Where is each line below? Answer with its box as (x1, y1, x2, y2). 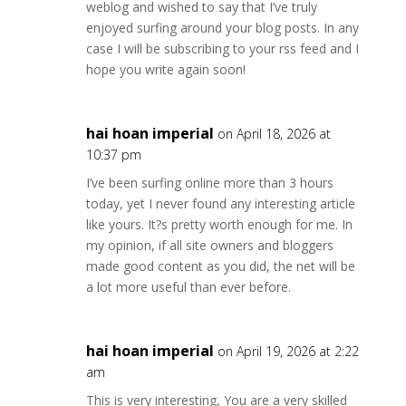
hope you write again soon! (85, 61, 246, 78)
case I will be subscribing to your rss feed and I (85, 40, 359, 57)
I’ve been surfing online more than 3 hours (85, 174, 333, 191)
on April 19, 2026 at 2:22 (217, 343, 359, 360)
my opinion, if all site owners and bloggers (85, 237, 333, 254)
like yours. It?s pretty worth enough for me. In (85, 216, 353, 233)
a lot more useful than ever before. (85, 278, 291, 295)
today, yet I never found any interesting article (85, 195, 355, 212)
